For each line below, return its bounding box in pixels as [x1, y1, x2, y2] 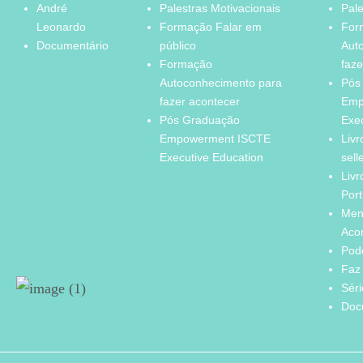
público [159, 38, 196, 52]
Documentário [36, 38, 109, 52]
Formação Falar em [159, 19, 262, 33]
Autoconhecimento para [159, 75, 282, 89]
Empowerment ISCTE [159, 131, 271, 145]
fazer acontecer [159, 94, 240, 108]
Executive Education [159, 150, 263, 164]
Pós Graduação [159, 113, 240, 126]
